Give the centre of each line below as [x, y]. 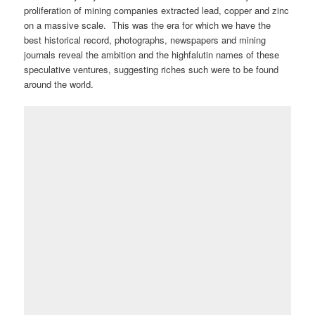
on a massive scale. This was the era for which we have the [148, 25]
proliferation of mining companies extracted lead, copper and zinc [157, 11]
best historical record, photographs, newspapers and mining [145, 40]
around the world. [59, 84]
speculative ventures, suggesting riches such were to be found [152, 70]
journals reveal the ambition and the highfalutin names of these [152, 55]
